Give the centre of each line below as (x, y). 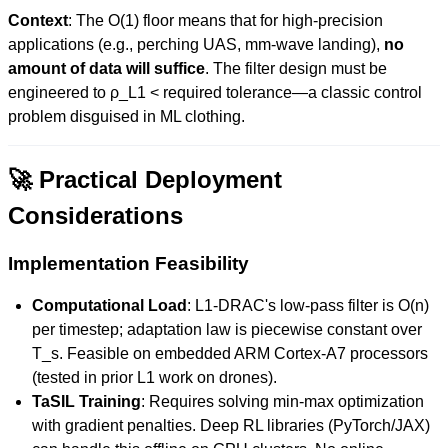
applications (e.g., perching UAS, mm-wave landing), (196, 44)
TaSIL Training (86, 401)
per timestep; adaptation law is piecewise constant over (227, 329)
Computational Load (109, 305)
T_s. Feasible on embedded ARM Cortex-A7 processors (230, 353)
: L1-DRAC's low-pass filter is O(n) (308, 305)
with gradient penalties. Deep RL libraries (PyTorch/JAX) (231, 425)
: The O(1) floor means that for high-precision (225, 20)
